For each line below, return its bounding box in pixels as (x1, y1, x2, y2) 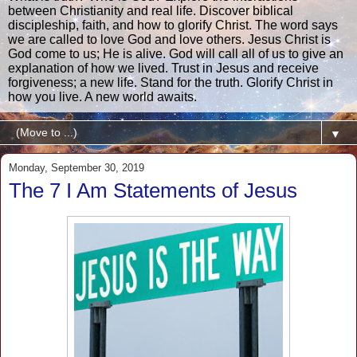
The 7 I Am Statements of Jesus (9, 178, 297, 202)
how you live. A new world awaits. (8, 89, 197, 104)
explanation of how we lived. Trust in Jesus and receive (8, 61, 319, 75)
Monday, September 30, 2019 (9, 161, 144, 174)
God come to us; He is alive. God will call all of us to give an (8, 46, 343, 61)
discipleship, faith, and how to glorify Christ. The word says (8, 18, 338, 32)
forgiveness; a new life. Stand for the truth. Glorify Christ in (8, 75, 333, 89)
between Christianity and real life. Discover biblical (8, 3, 293, 18)
